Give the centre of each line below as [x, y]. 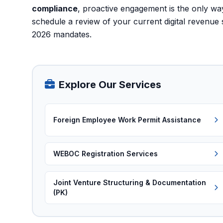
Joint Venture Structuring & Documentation [130, 182]
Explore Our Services [110, 85]
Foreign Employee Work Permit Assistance [127, 120]
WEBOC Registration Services [106, 154]
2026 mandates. [62, 34]
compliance [55, 8]
